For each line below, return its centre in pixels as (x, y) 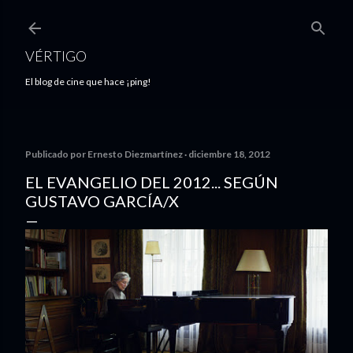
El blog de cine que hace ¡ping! (88, 82)
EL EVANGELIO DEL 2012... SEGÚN (152, 182)
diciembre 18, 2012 (229, 154)
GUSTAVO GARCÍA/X (102, 201)
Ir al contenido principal (176, 20)
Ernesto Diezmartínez (135, 154)
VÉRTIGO (56, 56)
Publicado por (56, 154)
